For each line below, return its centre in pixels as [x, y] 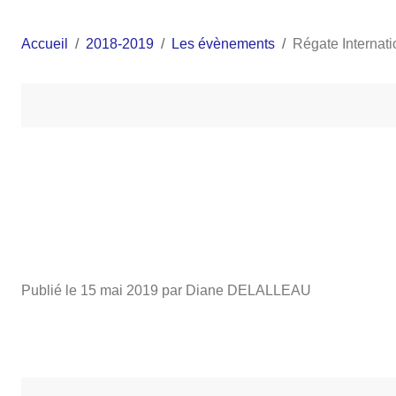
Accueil [45, 43]
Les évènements [223, 43]
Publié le [51, 290]
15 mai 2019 [119, 290]
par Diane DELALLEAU [235, 290]
